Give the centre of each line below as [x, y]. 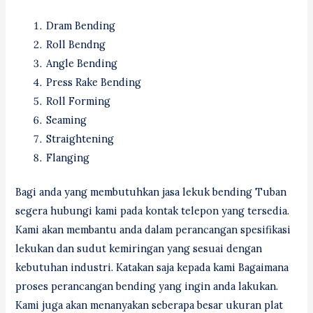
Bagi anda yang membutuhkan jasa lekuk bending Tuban [151, 191]
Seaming [67, 120]
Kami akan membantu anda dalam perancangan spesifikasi [153, 229]
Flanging [68, 158]
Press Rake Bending [94, 82]
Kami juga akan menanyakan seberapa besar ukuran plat [150, 305]
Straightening [80, 139]
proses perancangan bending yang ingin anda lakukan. [147, 286]
